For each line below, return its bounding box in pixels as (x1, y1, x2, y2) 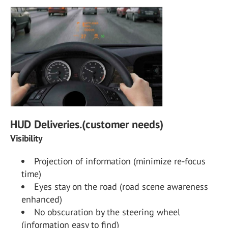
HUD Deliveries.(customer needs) (10, 117, 163, 131)
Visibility (10, 132, 42, 144)
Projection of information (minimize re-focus (34, 155, 206, 167)
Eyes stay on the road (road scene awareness (34, 180, 208, 192)
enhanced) (21, 193, 62, 205)
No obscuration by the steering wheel (34, 206, 180, 218)
